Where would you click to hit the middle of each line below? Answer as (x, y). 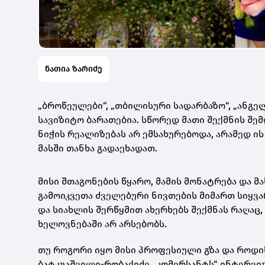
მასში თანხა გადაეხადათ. (98, 148)
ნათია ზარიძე (74, 69)
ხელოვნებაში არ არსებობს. (102, 224)
